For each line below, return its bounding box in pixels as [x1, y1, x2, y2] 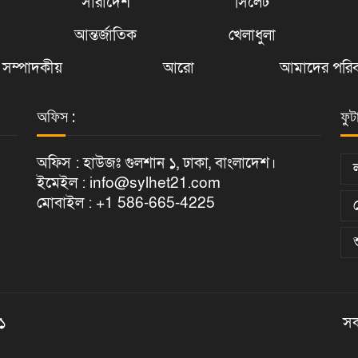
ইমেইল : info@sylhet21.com [37, 173, 221, 193]
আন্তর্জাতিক [74, 25, 137, 46]
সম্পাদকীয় [2, 58, 62, 78]
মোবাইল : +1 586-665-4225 [37, 193, 215, 213]
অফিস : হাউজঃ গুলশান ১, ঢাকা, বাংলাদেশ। [37, 153, 276, 173]
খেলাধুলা [229, 25, 276, 46]
